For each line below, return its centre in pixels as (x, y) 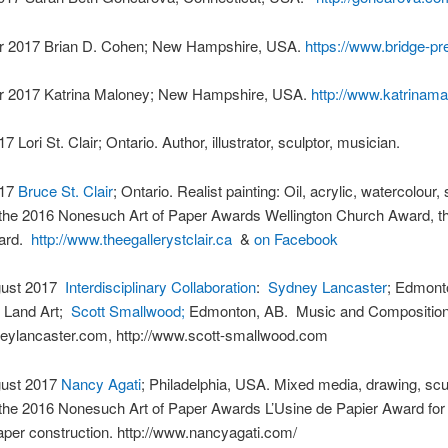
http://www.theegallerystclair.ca (131, 238)
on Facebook (295, 238)
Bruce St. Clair (65, 190)
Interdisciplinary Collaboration (160, 287)
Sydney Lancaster (327, 287)
